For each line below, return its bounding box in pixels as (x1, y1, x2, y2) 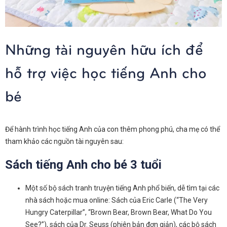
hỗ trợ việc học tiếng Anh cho (5, 62, 207, 81)
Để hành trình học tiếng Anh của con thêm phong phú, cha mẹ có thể (5, 125, 220, 133)
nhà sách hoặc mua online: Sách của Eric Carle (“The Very (25, 196, 208, 204)
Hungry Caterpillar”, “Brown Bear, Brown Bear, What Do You (25, 208, 212, 216)
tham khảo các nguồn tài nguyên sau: (5, 137, 124, 145)
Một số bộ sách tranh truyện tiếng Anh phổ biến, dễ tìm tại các (25, 183, 219, 192)
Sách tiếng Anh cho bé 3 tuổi (5, 157, 162, 172)
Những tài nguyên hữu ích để (5, 39, 203, 58)
